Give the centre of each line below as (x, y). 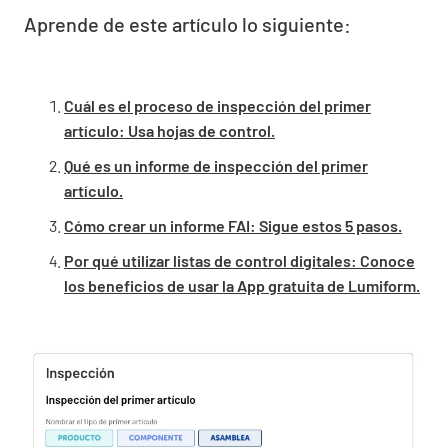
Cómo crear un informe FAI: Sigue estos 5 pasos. (233, 226)
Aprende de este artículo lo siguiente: (187, 24)
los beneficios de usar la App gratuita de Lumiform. (242, 286)
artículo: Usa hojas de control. (169, 131)
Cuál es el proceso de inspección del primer (217, 106)
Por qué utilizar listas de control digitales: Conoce (239, 261)
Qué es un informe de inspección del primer (216, 166)
